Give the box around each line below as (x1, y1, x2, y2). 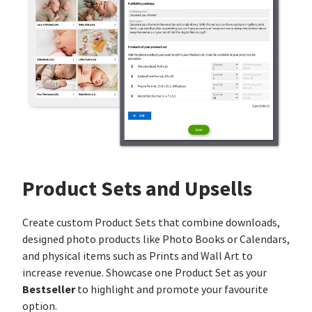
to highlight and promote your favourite (75, 282, 268, 297)
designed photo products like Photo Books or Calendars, (22, 232, 290, 247)
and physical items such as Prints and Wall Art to (22, 249, 253, 263)
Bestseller (22, 281, 75, 297)
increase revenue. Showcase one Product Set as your (22, 265, 267, 280)
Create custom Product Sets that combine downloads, (22, 215, 280, 230)
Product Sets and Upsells (22, 174, 252, 203)
